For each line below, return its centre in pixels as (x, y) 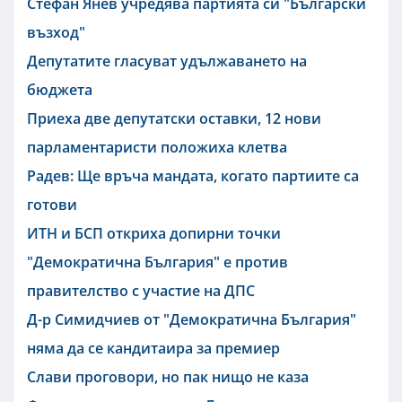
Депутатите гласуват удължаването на (167, 61)
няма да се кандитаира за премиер (153, 349)
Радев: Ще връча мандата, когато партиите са (193, 176)
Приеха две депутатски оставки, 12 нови (174, 119)
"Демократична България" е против (157, 262)
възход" (56, 33)
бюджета (60, 90)
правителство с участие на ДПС (141, 291)
